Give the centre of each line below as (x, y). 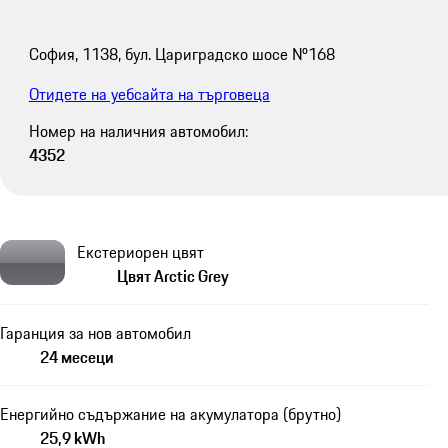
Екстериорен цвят (140, 252)
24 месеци (77, 357)
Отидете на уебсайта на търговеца (149, 94)
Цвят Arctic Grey (173, 276)
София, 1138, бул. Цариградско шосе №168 (181, 54)
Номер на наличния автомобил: (138, 130)
